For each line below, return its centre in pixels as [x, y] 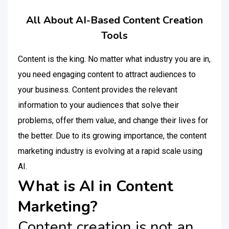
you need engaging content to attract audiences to [107, 74]
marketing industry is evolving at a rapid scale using [110, 151]
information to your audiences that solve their [98, 105]
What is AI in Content [96, 186]
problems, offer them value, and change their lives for [113, 120]
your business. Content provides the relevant [98, 90]
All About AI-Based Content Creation [114, 20]
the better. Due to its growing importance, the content [112, 136]
